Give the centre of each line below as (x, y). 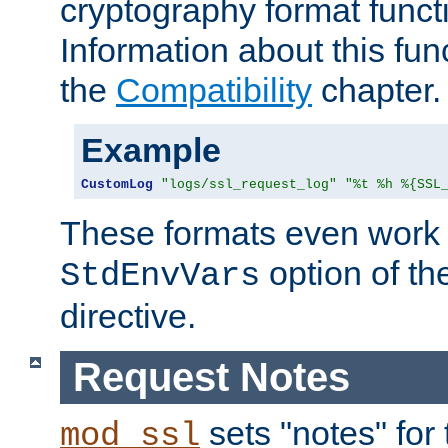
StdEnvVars (160, 276)
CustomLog (117, 185)
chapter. (376, 90)
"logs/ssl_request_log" (249, 185)
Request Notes (211, 377)
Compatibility (214, 90)
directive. (128, 316)
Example (151, 150)
